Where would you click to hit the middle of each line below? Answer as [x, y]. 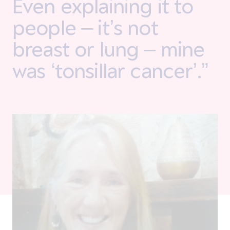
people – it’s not [85, 27]
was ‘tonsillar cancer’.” [110, 70]
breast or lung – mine [109, 49]
